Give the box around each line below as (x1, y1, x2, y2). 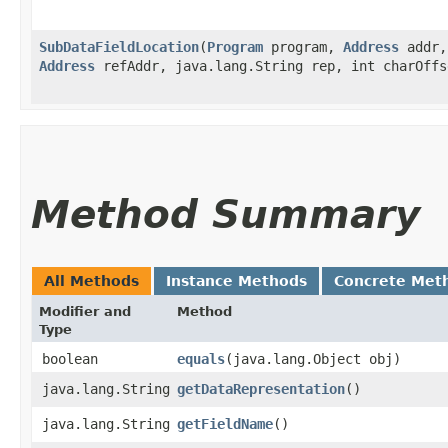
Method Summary (31, 191, 420, 237)
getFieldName (177, 415, 273, 432)
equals (177, 350, 225, 367)
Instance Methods (166, 272, 307, 289)
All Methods (44, 272, 139, 289)
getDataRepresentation (177, 380, 345, 397)
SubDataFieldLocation (39, 38, 199, 55)
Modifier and (39, 303, 131, 319)
